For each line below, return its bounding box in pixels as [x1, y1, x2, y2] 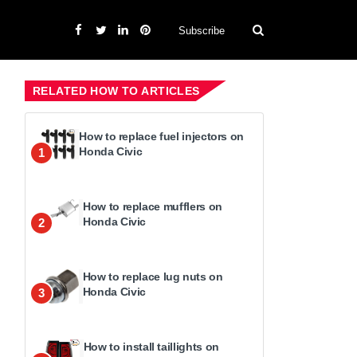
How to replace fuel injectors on [79, 130, 245, 143]
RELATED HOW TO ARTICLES [33, 84, 200, 97]
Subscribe [178, 24, 225, 37]
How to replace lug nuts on [82, 270, 223, 283]
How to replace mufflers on [82, 200, 222, 213]
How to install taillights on [83, 340, 219, 353]
